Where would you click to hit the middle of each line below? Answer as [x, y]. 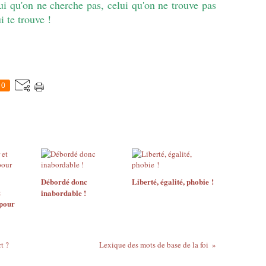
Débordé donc [64, 181]
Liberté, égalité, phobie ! [172, 181]
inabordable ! [64, 193]
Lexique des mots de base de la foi [153, 245]
